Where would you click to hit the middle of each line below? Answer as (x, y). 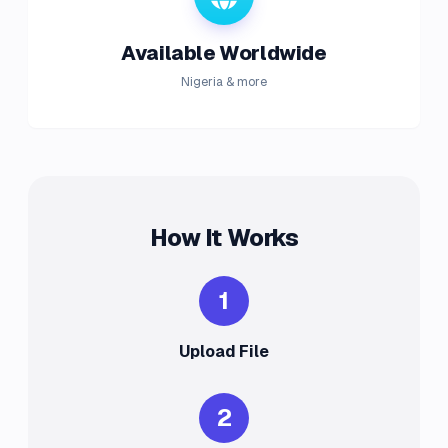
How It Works (224, 237)
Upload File (224, 351)
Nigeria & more (224, 82)
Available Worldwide (224, 53)
